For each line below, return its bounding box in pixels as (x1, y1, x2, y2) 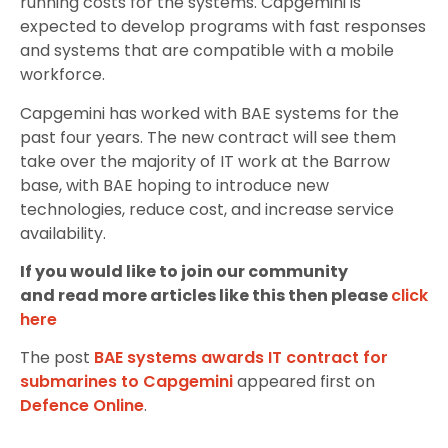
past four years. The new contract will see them (20, 125, 396, 149)
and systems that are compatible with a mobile (20, 39, 394, 63)
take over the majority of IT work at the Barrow (20, 149, 390, 173)
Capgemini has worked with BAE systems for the (20, 101, 399, 125)
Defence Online (20, 394, 144, 418)
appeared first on (233, 370, 375, 394)
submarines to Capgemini (20, 370, 233, 394)
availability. (20, 221, 106, 245)
